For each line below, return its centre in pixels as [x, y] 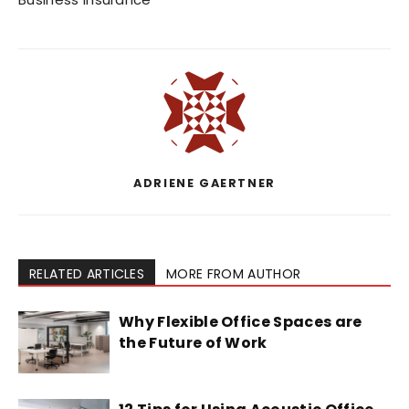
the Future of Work [195, 343]
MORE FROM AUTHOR [234, 274]
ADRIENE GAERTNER [204, 184]
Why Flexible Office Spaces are [241, 322]
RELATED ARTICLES [87, 274]
